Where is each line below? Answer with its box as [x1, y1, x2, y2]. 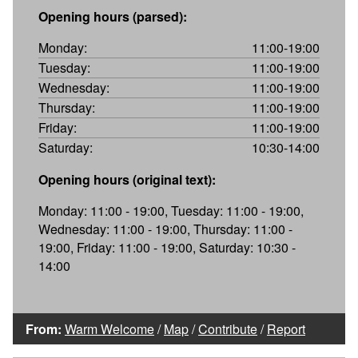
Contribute [198, 319, 257, 338]
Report [267, 319, 305, 338]
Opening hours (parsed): [38, 6, 187, 26]
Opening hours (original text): [38, 169, 216, 189]
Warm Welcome [65, 319, 154, 338]
